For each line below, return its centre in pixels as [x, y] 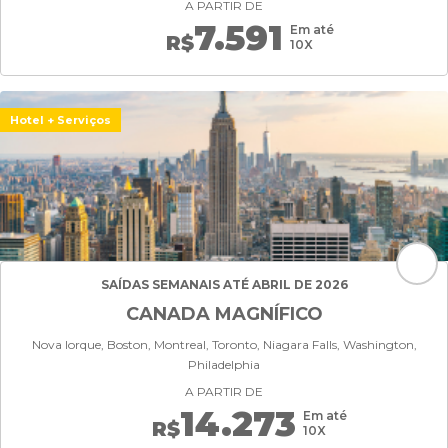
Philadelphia [224, 364]
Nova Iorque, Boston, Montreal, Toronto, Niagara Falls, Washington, [224, 344]
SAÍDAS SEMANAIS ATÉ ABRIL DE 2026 [224, 284]
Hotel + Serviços [60, 120]
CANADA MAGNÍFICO [224, 314]
